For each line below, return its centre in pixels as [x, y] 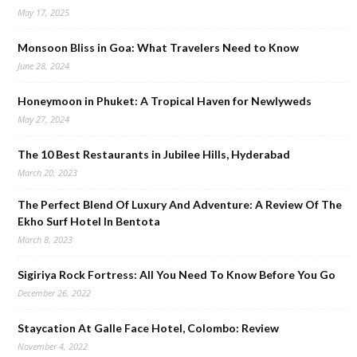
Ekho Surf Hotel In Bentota [89, 221]
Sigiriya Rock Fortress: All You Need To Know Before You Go [177, 275]
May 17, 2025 [43, 12]
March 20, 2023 [47, 173]
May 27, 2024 [43, 119]
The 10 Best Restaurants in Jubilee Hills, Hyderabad [154, 154]
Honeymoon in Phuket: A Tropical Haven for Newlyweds [165, 101]
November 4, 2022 [53, 346]
